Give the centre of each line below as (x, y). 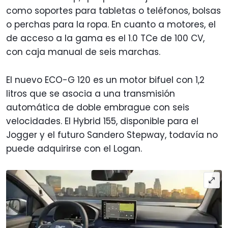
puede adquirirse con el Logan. (74, 148)
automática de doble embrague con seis (98, 107)
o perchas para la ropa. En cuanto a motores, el (111, 24)
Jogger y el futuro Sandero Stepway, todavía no (112, 135)
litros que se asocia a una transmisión (91, 93)
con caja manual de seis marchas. (84, 52)
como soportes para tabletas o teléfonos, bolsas (113, 10)
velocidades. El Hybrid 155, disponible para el (102, 121)
